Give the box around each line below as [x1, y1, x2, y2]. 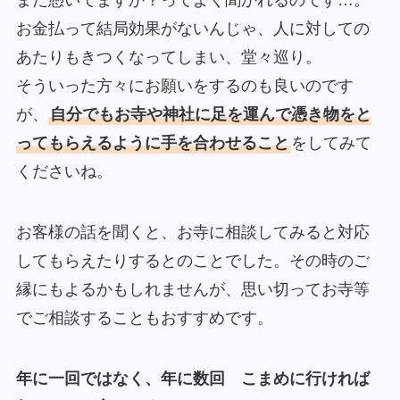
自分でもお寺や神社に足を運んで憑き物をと [49, 105, 371, 124]
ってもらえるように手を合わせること [15, 134, 289, 153]
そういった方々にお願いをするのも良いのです [15, 77, 354, 96]
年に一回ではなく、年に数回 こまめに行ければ [15, 370, 370, 388]
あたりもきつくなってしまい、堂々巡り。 [15, 48, 321, 67]
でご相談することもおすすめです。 [15, 309, 273, 328]
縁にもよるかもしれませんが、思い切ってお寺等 [15, 280, 370, 299]
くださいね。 [15, 162, 112, 181]
